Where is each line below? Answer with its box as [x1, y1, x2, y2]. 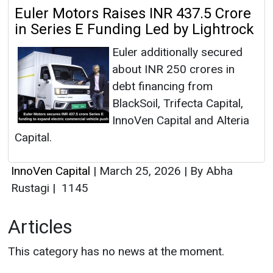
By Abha [187, 164, 233, 179]
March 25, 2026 [96, 164, 184, 179]
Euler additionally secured [112, 45, 243, 60]
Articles [8, 215, 73, 239]
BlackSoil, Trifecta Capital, [112, 96, 243, 111]
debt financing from [112, 79, 213, 94]
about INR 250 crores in [112, 62, 235, 77]
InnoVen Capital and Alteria [112, 113, 249, 128]
